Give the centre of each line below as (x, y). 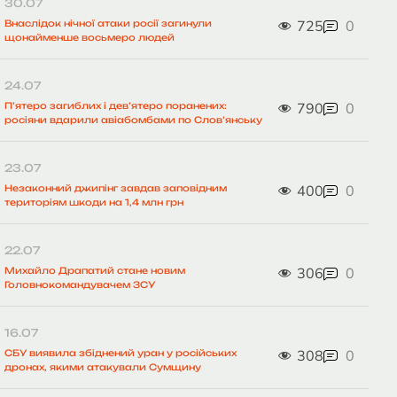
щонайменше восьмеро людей (90, 38)
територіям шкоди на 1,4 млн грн (94, 202)
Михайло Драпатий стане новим (95, 271)
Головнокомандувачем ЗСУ (80, 285)
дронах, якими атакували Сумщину (103, 367)
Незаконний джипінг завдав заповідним (116, 188)
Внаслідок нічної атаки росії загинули (109, 23)
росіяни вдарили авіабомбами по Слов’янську (134, 120)
